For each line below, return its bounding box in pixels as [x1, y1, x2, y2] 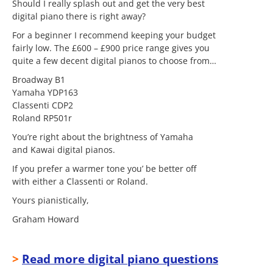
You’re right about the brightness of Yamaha [12, 131, 193, 143]
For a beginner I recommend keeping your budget [12, 29, 216, 41]
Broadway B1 [12, 74, 65, 85]
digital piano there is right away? [12, 10, 146, 22]
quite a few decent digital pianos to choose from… [12, 55, 216, 66]
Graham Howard [12, 213, 79, 225]
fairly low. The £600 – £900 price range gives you [12, 42, 210, 54]
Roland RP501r [12, 112, 72, 124]
